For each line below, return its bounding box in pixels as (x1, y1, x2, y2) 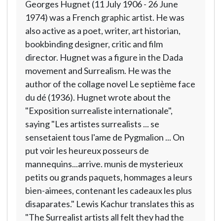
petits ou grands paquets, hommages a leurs (25, 172, 192, 183)
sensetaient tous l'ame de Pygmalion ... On (25, 132, 184, 143)
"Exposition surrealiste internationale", (25, 105, 173, 116)
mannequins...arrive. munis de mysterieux (25, 158, 183, 169)
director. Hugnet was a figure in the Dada (25, 52, 183, 63)
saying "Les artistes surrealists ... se (25, 118, 159, 129)
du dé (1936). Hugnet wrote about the (25, 92, 171, 103)
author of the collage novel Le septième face (25, 78, 195, 89)
